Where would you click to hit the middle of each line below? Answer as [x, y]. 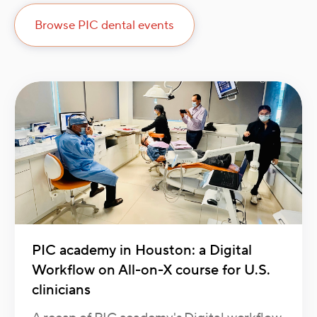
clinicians [61, 290]
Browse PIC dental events [104, 25]
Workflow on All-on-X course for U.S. [151, 271]
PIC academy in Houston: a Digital [142, 251]
